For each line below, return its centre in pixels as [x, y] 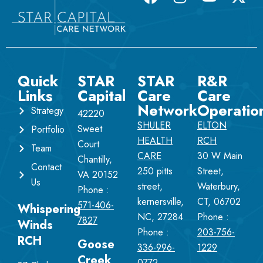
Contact [46, 167]
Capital [102, 96]
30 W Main [220, 156]
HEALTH [155, 141]
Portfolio [48, 130]
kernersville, [161, 202]
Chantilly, [95, 160]
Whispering [49, 210]
